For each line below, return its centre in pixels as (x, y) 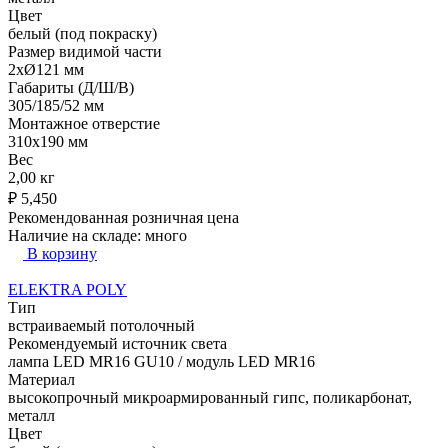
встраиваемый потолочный (101, 325)
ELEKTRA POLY (67, 289)
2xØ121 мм (46, 69)
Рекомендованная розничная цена (123, 217)
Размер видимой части (85, 51)
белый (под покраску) (82, 33)
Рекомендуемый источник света (117, 343)
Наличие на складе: (76, 235)
